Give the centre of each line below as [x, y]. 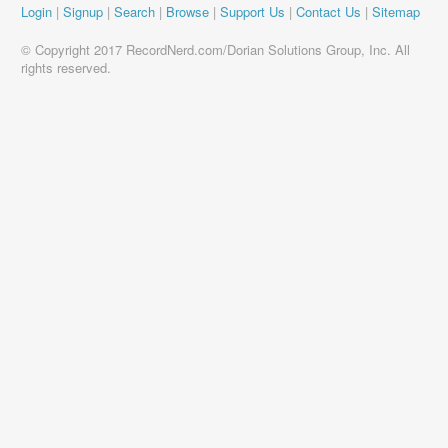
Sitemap [396, 11]
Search [134, 11]
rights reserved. [66, 67]
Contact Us [328, 11]
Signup [83, 11]
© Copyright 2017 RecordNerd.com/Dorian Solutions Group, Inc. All [215, 49]
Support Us [252, 11]
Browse [187, 11]
